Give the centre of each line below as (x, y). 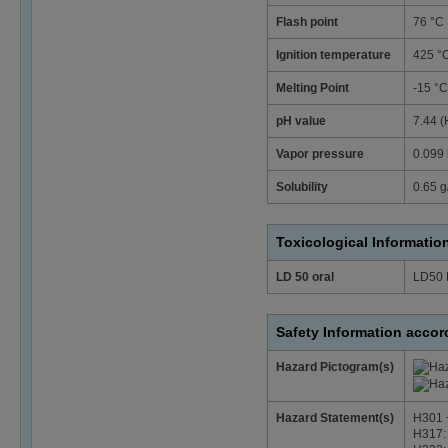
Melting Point (312, 87)
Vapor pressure (320, 153)
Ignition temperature (333, 54)
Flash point (307, 21)
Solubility (302, 186)
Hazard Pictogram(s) (335, 366)
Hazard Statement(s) (335, 417)
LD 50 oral (305, 276)
